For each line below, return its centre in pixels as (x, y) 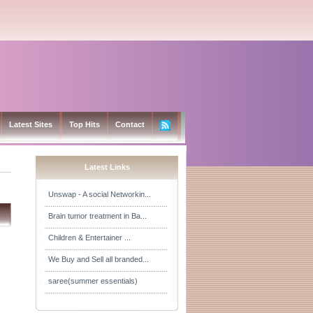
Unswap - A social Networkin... (100, 194)
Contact (130, 124)
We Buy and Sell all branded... (99, 259)
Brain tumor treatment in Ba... (97, 216)
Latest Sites (31, 124)
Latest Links (107, 167)
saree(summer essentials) (93, 281)
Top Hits (85, 124)
